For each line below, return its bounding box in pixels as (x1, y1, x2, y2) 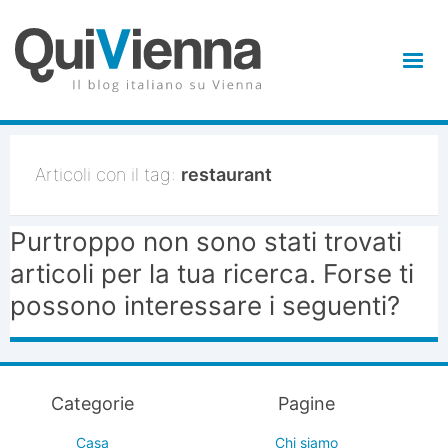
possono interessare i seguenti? (10, 290, 400, 321)
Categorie (50, 393, 134, 414)
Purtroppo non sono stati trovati (10, 226, 402, 257)
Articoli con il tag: (35, 164, 181, 185)
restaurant (181, 164, 272, 185)
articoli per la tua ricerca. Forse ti (10, 258, 414, 289)
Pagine (277, 393, 335, 414)
